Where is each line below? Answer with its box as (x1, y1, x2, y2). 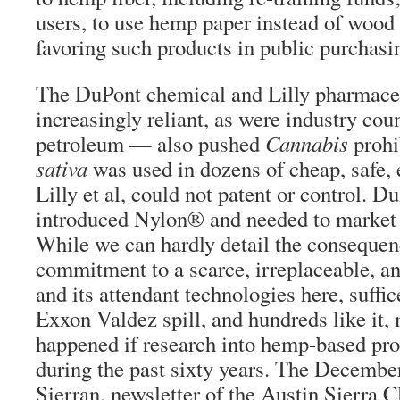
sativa (36, 154, 87, 183)
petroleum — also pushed (36, 129, 265, 158)
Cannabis (265, 129, 348, 158)
